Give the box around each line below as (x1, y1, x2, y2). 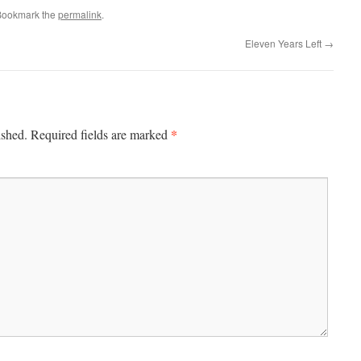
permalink (58, 7, 102, 21)
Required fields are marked (31, 126, 171, 143)
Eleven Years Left (245, 36, 324, 50)
